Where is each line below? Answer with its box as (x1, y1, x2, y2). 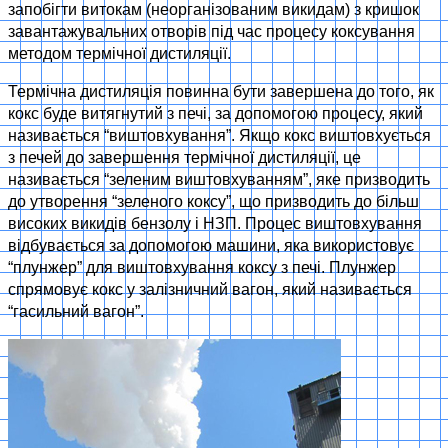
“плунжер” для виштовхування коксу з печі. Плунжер (8, 259, 396, 277)
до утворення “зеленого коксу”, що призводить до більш (8, 193, 419, 211)
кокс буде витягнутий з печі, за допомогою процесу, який (8, 105, 423, 123)
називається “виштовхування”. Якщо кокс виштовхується (8, 127, 431, 145)
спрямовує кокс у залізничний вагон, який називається (8, 281, 412, 299)
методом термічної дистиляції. (8, 45, 231, 63)
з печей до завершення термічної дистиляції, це (8, 149, 361, 167)
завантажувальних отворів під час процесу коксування (8, 23, 415, 41)
